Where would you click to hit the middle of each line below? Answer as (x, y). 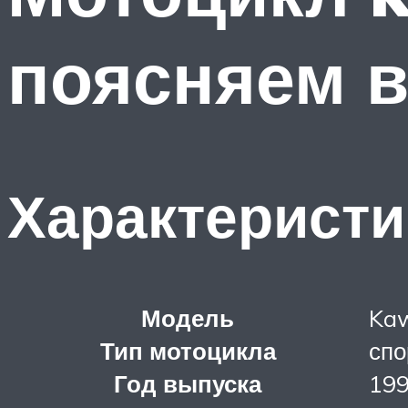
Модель (188, 317)
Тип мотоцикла (188, 350)
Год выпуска (188, 383)
